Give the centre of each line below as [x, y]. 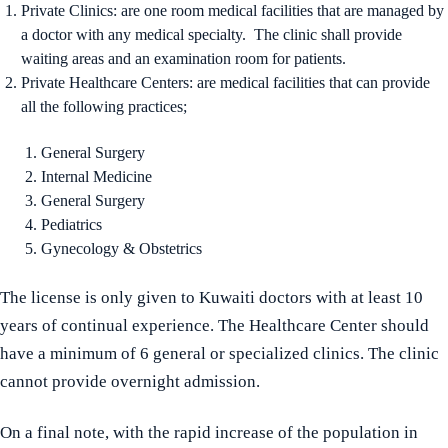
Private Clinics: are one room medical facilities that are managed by [232, 11]
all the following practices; [103, 107]
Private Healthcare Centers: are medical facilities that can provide [225, 83]
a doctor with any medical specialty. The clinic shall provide [211, 35]
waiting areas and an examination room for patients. [183, 59]
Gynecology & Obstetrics [121, 248]
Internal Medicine [96, 176]
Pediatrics [71, 224]
